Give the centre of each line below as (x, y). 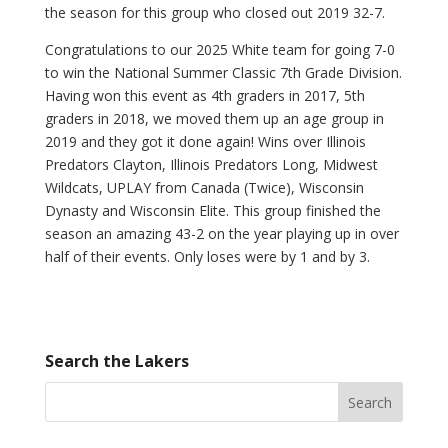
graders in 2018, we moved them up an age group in (214, 118)
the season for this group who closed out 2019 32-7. (214, 12)
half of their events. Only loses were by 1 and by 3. (207, 256)
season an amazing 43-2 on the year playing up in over (221, 233)
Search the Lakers (116, 361)
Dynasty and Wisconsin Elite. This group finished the (212, 210)
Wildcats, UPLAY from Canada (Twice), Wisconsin (204, 187)
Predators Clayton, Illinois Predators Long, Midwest (211, 164)
